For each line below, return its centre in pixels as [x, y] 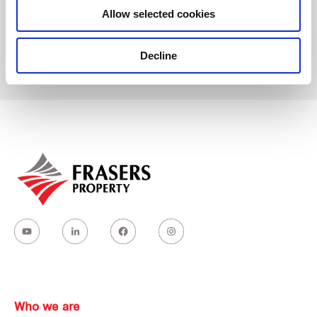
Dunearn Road [71, 46]
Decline [158, 55]
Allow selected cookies [158, 14]
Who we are [47, 308]
